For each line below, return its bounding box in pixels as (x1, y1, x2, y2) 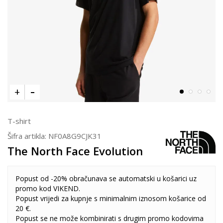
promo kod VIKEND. (15, 184, 80, 193)
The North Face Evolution (7, 143, 143, 158)
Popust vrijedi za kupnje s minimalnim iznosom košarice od (15, 194, 206, 203)
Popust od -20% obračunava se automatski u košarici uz (15, 174, 197, 183)
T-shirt (7, 116, 31, 126)
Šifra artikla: (7, 131, 48, 141)
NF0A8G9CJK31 (48, 131, 102, 141)
